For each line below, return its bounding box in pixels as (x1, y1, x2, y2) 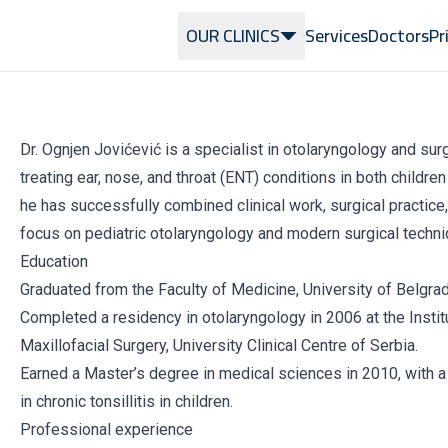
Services (305, 18, 368, 52)
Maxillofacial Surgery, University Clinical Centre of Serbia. (20, 336, 418, 355)
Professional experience (20, 420, 193, 439)
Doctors (368, 18, 429, 52)
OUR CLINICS (186, 18, 280, 52)
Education (20, 252, 88, 271)
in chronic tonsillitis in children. (20, 392, 233, 411)
